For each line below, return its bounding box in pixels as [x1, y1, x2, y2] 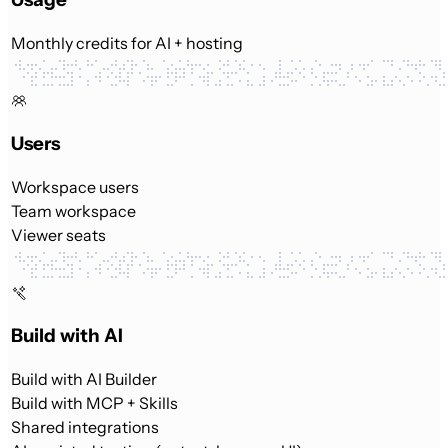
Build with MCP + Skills [11, 393, 178, 414]
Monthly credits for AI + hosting [11, 33, 243, 54]
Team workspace [11, 201, 136, 222]
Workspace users [11, 177, 139, 198]
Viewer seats [11, 225, 106, 246]
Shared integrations [11, 417, 159, 438]
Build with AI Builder [11, 369, 157, 390]
